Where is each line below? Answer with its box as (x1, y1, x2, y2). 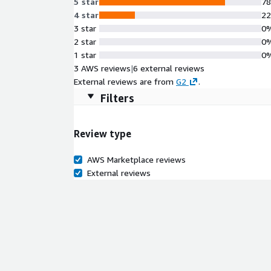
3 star (74, 23, 96, 33)
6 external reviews (133, 63, 204, 73)
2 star (74, 36, 96, 47)
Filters (100, 91, 134, 105)
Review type (74, 128, 131, 140)
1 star (74, 50, 96, 60)
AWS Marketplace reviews (87, 154, 186, 165)
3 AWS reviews (74, 63, 131, 73)
